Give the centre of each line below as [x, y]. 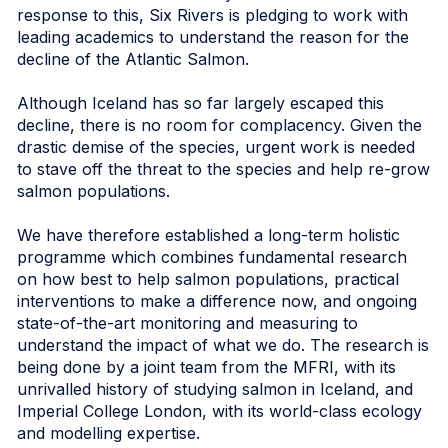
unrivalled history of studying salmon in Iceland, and [215, 388]
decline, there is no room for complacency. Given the [219, 124]
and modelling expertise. [108, 432]
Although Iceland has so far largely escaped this [200, 102]
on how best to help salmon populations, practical [208, 278]
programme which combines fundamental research [212, 256]
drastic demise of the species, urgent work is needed [216, 146]
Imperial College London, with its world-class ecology [219, 410]
